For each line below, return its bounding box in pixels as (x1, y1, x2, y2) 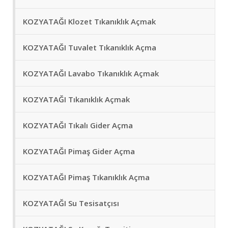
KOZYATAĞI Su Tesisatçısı (23, 198, 119, 209)
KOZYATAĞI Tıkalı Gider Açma (23, 120, 133, 131)
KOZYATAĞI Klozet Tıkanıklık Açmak (23, 16, 156, 27)
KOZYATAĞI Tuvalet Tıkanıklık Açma (23, 42, 156, 53)
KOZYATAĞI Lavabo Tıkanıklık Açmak (23, 68, 159, 79)
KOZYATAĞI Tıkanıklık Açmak (23, 94, 130, 105)
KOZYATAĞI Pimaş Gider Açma (23, 146, 135, 157)
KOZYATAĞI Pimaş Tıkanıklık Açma (23, 172, 150, 183)
